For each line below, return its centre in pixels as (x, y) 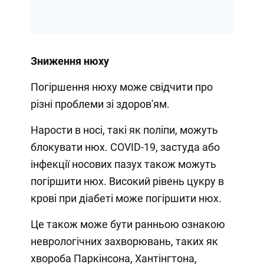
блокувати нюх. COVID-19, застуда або (125, 147)
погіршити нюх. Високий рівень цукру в (127, 181)
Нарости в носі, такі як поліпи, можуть (124, 130)
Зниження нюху (70, 61)
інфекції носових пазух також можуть (123, 164)
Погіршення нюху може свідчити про (121, 87)
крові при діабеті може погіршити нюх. (126, 198)
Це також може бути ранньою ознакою (128, 224)
